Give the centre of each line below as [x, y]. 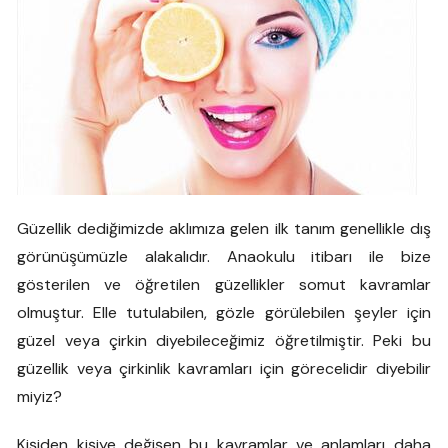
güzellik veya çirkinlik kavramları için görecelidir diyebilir [224, 368]
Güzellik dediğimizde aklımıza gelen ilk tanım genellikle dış [224, 228]
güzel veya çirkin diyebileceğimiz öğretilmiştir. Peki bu [224, 340]
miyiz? [40, 396]
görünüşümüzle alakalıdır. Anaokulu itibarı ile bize [224, 256]
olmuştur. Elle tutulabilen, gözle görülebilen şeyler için [224, 312]
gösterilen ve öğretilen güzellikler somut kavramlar [224, 284]
